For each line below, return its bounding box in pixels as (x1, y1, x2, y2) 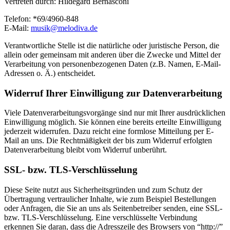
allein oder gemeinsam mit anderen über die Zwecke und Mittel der (4, 50, 221, 59)
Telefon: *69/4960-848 (4, 14, 79, 23)
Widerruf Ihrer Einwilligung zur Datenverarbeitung (4, 87, 222, 99)
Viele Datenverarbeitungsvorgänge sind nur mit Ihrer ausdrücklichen (4, 108, 225, 118)
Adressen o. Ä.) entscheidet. (4, 68, 95, 78)
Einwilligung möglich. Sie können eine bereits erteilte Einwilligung (4, 118, 221, 127)
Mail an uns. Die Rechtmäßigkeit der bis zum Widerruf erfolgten (4, 136, 212, 145)
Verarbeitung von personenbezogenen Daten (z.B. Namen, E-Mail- (4, 59, 221, 68)
